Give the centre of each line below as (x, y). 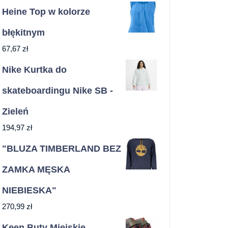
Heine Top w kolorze (46, 12)
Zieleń (15, 112)
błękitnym (23, 33)
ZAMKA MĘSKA (36, 170)
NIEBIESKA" (29, 191)
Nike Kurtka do (34, 70)
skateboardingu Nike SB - (58, 91)
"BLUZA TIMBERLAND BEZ (62, 149)
